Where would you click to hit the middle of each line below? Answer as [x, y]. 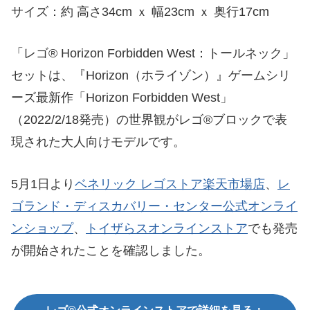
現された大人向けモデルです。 [98, 142]
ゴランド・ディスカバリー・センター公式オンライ [154, 207]
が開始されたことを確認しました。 [111, 251]
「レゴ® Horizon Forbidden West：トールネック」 [153, 54]
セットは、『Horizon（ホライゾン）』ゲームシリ [151, 76]
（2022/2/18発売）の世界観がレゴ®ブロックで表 [149, 120]
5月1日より [43, 184]
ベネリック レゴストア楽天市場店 [170, 184]
